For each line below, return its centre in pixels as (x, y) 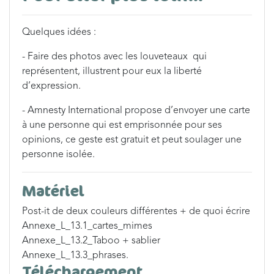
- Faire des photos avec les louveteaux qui (114, 57)
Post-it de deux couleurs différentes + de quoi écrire (136, 212)
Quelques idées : (59, 32)
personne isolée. (58, 155)
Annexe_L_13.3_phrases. (75, 256)
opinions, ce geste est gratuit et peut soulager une (132, 140)
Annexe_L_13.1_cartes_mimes (87, 226)
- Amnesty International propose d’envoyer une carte (136, 111)
